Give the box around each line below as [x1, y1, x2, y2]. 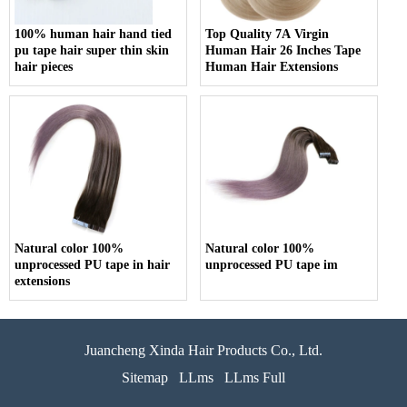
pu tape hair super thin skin [15, 44, 169, 58]
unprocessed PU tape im [205, 258, 339, 273]
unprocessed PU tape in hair [15, 258, 170, 273]
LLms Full [224, 370, 285, 386]
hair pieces [15, 60, 73, 74]
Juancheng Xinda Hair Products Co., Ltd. [84, 342, 323, 359]
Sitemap [122, 370, 168, 386]
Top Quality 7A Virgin [205, 27, 330, 42]
